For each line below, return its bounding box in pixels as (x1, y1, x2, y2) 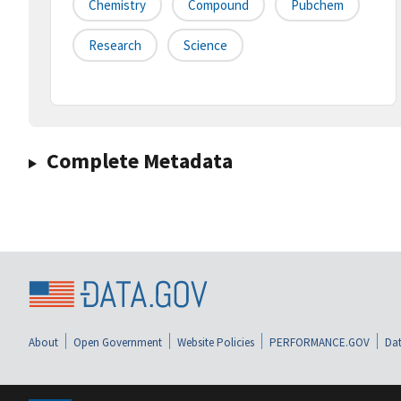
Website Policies (177, 334, 254, 350)
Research (89, 37, 141, 55)
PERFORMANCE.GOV (269, 334, 370, 350)
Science (183, 37, 227, 55)
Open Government (73, 334, 162, 350)
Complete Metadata (46, 147, 233, 175)
